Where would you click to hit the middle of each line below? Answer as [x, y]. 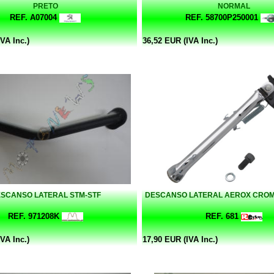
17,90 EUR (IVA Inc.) [180, 239]
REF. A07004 [33, 17]
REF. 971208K [33, 216]
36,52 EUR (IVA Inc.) [180, 40]
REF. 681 [222, 216]
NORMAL [234, 6]
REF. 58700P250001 [222, 17]
